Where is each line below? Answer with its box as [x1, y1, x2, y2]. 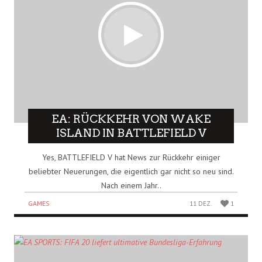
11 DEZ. [189, 199, 212, 208]
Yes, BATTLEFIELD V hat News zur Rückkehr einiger [42, 152, 220, 163]
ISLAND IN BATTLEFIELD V [56, 126, 206, 140]
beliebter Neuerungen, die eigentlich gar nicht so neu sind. [28, 166, 234, 177]
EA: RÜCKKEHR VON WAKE [51, 112, 211, 126]
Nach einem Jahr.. [101, 180, 161, 191]
